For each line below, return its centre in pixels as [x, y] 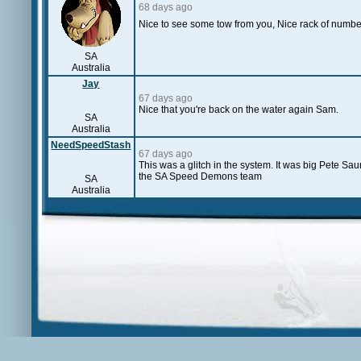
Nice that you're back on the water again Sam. [239, 110]
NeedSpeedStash [91, 145]
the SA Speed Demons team [200, 176]
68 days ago [166, 7]
